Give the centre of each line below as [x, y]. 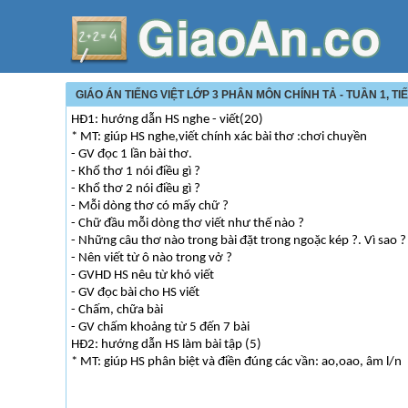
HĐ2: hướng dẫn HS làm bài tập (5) [166, 345]
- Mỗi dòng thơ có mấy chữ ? [150, 206]
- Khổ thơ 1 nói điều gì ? [136, 172]
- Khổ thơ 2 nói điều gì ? [136, 189]
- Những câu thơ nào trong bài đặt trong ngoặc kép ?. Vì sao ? [239, 241]
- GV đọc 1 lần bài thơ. [132, 154]
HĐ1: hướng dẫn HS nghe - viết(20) [167, 120]
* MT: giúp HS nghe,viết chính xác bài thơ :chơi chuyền [219, 137]
